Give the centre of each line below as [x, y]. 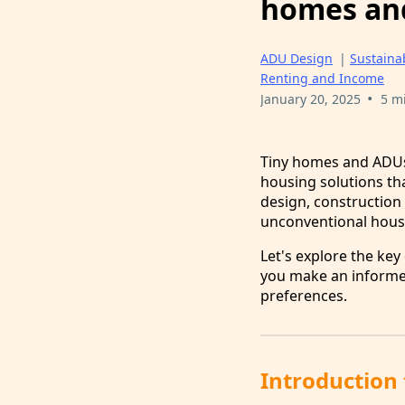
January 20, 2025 [311, 99]
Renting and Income [322, 79]
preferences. [304, 296]
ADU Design [297, 59]
